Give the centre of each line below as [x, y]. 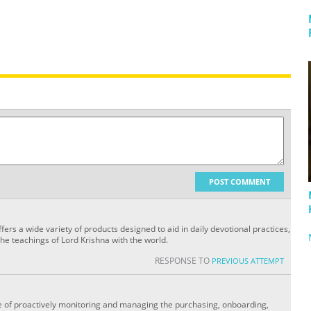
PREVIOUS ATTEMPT [248, 261]
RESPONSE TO [183, 261]
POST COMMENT [239, 182]
